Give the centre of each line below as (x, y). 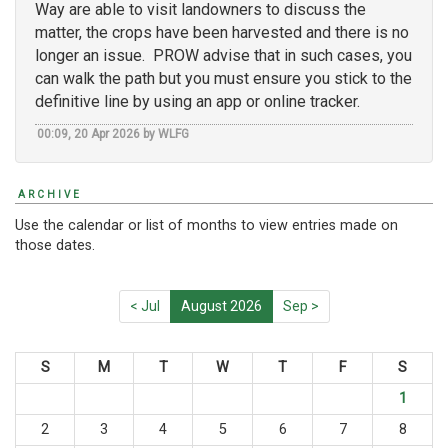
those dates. (55, 245)
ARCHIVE (50, 195)
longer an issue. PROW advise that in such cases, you (223, 55)
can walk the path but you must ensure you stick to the (223, 78)
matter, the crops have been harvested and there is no (222, 32)
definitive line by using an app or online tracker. (197, 101)
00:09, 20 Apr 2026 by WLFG (113, 134)
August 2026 (221, 306)
